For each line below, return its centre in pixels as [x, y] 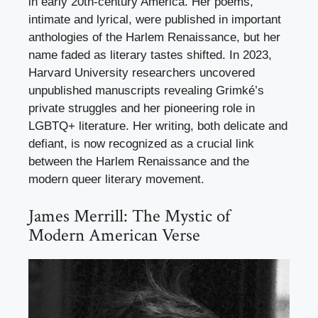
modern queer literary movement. [116, 180]
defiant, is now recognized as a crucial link [141, 144]
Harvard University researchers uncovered [142, 73]
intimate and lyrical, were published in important [155, 20]
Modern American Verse [114, 235]
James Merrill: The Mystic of [129, 216]
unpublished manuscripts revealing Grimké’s [146, 91]
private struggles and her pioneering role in [142, 109]
